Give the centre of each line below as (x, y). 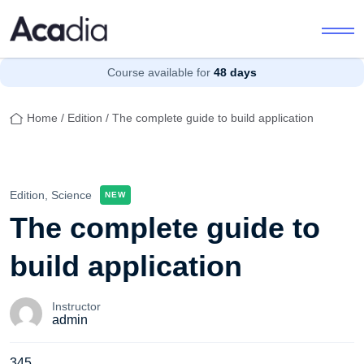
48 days (235, 72)
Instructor (76, 306)
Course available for (159, 72)
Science (71, 195)
